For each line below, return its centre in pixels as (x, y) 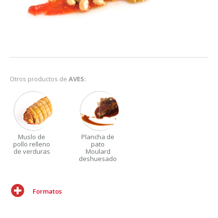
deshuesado (98, 158)
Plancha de (98, 136)
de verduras (32, 151)
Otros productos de (38, 79)
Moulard (98, 151)
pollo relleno (32, 144)
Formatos (47, 191)
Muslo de (32, 136)
